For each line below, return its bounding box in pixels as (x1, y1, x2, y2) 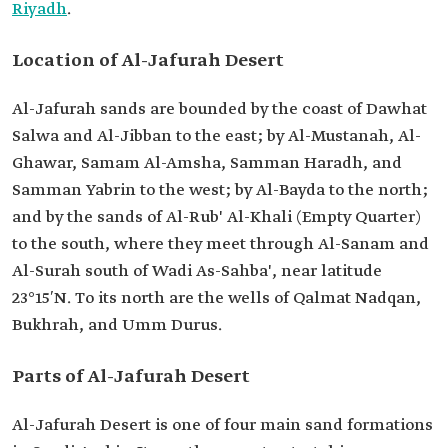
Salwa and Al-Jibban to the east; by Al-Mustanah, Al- (12, 126, 421, 147)
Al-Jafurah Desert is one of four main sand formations (12, 415, 433, 436)
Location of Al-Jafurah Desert (12, 49, 284, 73)
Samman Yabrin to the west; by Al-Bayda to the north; (12, 180, 428, 201)
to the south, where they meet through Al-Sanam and (12, 234, 429, 255)
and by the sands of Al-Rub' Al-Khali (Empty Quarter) (12, 207, 421, 228)
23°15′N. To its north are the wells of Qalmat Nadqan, (12, 288, 421, 309)
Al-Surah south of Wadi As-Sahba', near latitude (12, 261, 382, 282)
